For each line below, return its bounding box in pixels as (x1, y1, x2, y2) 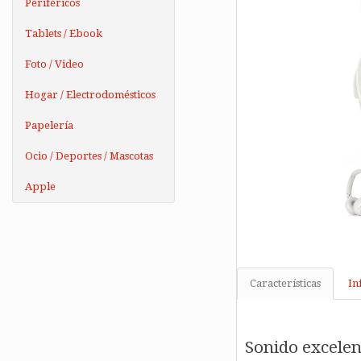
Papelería (25, 119, 73, 131)
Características (249, 277, 321, 290)
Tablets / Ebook (25, 27, 102, 39)
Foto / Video (25, 58, 84, 70)
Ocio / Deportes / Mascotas (25, 150, 153, 162)
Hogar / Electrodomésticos (25, 89, 156, 101)
